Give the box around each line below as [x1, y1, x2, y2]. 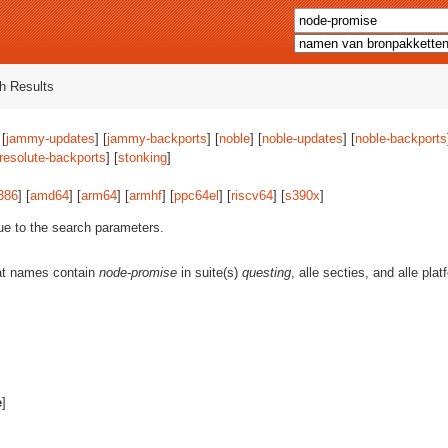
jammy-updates [6, 131, 95, 146]
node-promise [99, 265, 177, 280]
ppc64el [174, 188, 219, 203]
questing [242, 265, 291, 280]
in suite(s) [177, 265, 242, 280]
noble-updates [262, 131, 343, 146]
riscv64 [231, 188, 273, 203]
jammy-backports [107, 131, 207, 146]
